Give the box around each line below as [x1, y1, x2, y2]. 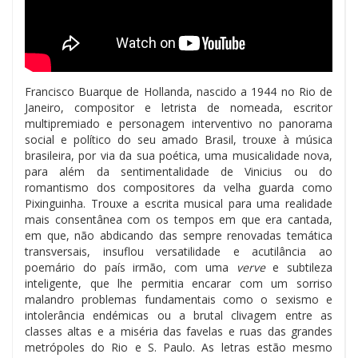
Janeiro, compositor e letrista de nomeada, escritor [25, 99, 332, 115]
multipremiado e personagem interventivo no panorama [25, 115, 332, 131]
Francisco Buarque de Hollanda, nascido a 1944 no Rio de [25, 83, 332, 99]
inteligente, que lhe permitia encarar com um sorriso [25, 275, 332, 291]
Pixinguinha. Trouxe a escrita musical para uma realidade [25, 195, 332, 211]
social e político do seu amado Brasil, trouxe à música [25, 131, 332, 147]
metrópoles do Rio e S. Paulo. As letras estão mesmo [25, 339, 332, 355]
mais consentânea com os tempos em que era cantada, [25, 211, 332, 227]
